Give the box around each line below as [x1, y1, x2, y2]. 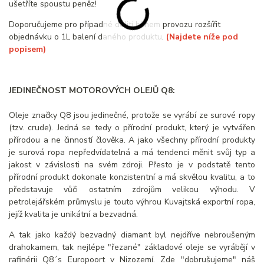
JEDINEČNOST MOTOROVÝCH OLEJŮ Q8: [9, 85, 175, 97]
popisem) [9, 44, 46, 55]
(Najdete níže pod [166, 31, 238, 43]
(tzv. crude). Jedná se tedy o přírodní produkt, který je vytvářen [9, 122, 255, 134]
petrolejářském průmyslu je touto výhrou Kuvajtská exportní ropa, [9, 196, 255, 208]
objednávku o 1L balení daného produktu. [9, 31, 166, 43]
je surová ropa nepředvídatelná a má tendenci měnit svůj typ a [9, 147, 255, 159]
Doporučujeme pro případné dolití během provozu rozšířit [9, 19, 220, 31]
